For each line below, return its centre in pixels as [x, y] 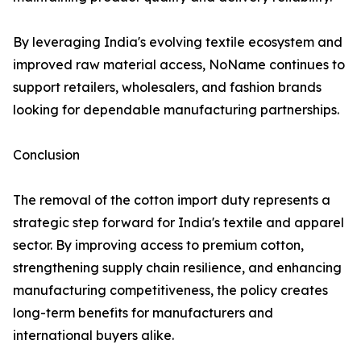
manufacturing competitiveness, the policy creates [170, 290]
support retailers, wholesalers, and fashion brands [167, 87]
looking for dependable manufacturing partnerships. [176, 110]
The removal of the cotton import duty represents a [172, 200]
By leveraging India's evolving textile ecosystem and [178, 42]
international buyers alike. [93, 336]
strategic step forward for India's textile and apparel [178, 223]
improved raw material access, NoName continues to [179, 65]
